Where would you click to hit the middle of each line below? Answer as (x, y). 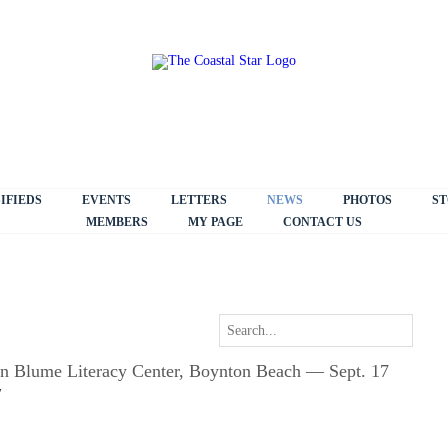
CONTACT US (322, 222)
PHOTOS (367, 200)
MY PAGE (215, 222)
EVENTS (106, 200)
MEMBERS (117, 222)
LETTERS (198, 200)
